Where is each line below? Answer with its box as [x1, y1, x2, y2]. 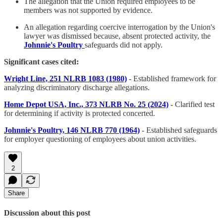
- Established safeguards [140, 125, 217, 134]
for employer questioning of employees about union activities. [4, 134, 196, 143]
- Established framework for [127, 74, 216, 83]
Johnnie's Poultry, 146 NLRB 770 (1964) [4, 125, 140, 134]
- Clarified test [168, 100, 215, 109]
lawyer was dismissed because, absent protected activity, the [24, 31, 211, 40]
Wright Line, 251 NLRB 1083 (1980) [4, 74, 127, 83]
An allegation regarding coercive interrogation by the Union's [24, 22, 215, 31]
